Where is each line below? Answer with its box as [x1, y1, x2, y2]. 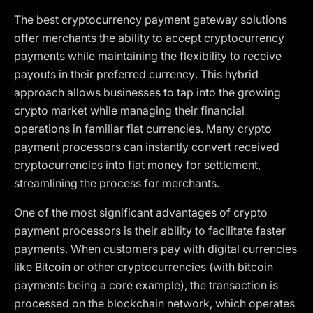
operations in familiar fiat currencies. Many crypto [14, 122, 272, 136]
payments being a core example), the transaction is [14, 278, 278, 292]
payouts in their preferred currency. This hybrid [14, 67, 259, 81]
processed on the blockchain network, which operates [14, 296, 295, 310]
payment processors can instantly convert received [14, 140, 279, 154]
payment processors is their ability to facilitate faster [14, 224, 286, 238]
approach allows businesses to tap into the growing [14, 85, 281, 99]
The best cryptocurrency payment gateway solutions [14, 13, 287, 27]
